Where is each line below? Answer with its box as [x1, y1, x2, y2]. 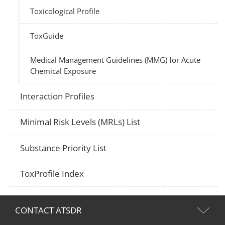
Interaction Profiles [20, 90, 95, 102]
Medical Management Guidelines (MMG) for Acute [30, 55, 201, 65]
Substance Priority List [20, 142, 107, 154]
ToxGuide [30, 30, 64, 41]
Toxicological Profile [30, 6, 100, 17]
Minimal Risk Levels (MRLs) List [20, 116, 141, 128]
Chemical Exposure [30, 66, 96, 76]
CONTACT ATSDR [15, 204, 82, 216]
